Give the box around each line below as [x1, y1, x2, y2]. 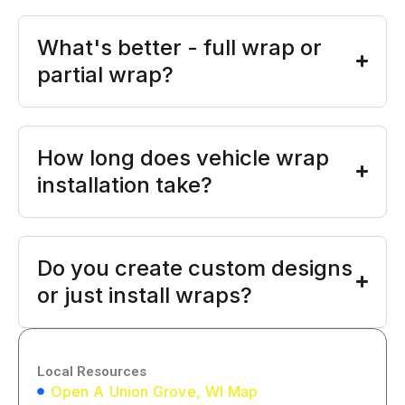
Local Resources [37, 363, 146, 380]
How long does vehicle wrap [37, 144, 329, 171]
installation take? [37, 171, 212, 198]
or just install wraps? [37, 281, 252, 308]
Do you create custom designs [37, 254, 353, 281]
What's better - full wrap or [37, 33, 322, 61]
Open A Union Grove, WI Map [51, 381, 259, 400]
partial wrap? [37, 61, 174, 88]
